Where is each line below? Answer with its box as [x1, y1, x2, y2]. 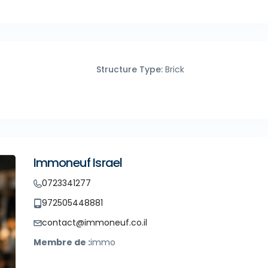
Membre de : [33, 236, 90, 249]
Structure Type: [96, 63, 163, 76]
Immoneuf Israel [33, 154, 123, 172]
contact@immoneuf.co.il [41, 217, 147, 229]
